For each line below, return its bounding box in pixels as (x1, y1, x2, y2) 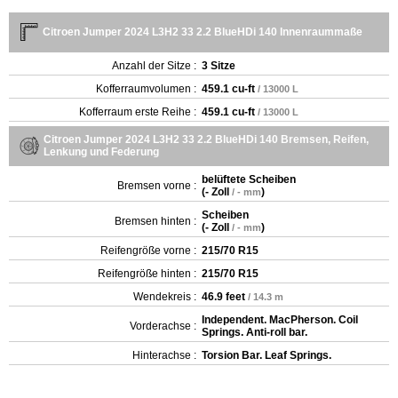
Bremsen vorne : (117, 179, 196, 192)
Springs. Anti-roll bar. (202, 325, 307, 338)
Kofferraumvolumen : (96, 82, 196, 95)
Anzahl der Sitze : (112, 59, 196, 72)
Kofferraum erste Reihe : (79, 105, 196, 118)
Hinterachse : (132, 348, 196, 362)
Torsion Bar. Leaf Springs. (202, 348, 331, 362)
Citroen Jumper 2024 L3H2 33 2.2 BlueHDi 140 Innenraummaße (43, 25, 362, 38)
